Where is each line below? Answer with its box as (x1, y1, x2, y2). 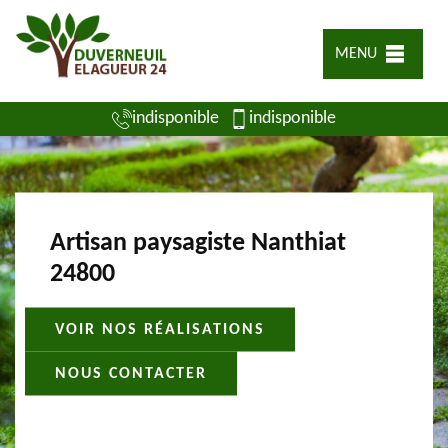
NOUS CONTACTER (55, 365, 207, 382)
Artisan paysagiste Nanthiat (50, 229, 346, 257)
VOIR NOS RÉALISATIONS (55, 321, 265, 338)
